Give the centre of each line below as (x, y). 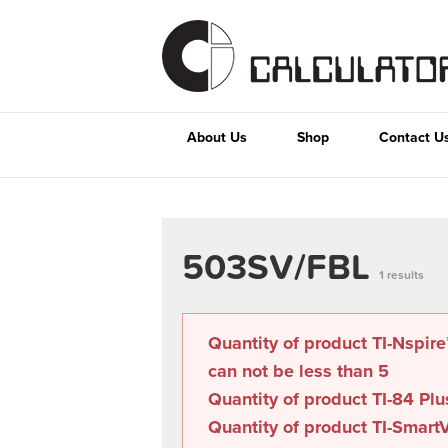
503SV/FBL (280, 267)
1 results (401, 275)
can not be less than (293, 371)
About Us (217, 137)
